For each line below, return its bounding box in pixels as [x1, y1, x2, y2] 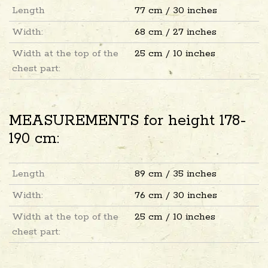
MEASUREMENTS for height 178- [9, 111, 246, 130]
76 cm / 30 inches [134, 188, 217, 202]
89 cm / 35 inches [134, 167, 217, 180]
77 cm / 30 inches [134, 4, 217, 17]
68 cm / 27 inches [134, 25, 217, 38]
